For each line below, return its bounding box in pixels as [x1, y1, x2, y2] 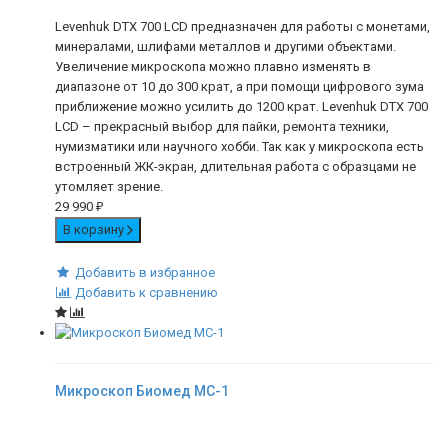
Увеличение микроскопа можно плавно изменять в [55, 58, 371, 74]
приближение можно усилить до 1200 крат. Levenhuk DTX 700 [55, 98, 428, 114]
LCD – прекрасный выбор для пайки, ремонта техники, [55, 118, 389, 134]
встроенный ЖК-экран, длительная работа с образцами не [55, 158, 416, 174]
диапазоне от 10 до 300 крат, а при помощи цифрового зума [55, 78, 424, 94]
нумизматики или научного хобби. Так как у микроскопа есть [55, 138, 424, 154]
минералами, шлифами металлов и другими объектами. [55, 38, 396, 54]
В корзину [63, 221, 127, 237]
